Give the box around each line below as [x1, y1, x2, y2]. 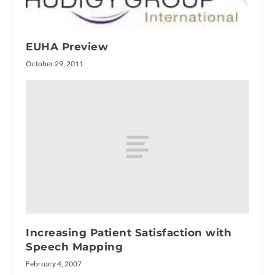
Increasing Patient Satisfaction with [26, 226, 232, 239]
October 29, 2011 [26, 59, 84, 69]
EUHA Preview [26, 41, 109, 53]
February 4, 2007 [26, 258, 82, 268]
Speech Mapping [26, 240, 123, 253]
